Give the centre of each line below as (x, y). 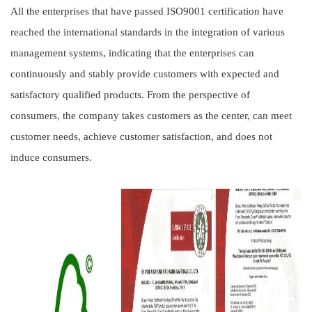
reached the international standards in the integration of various (148, 32)
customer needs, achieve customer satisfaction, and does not (141, 136)
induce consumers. (51, 157)
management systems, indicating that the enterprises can (132, 53)
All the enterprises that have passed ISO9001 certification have (147, 11)
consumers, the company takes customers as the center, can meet (151, 116)
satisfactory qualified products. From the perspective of (130, 95)
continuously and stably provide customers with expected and (145, 74)
